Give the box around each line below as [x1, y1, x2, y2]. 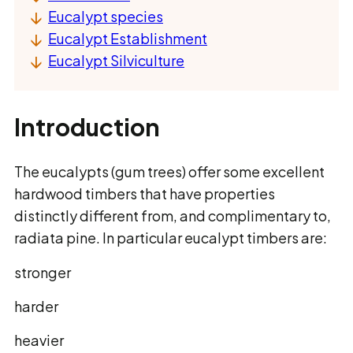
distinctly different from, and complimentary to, [14, 206, 331, 225]
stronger [14, 263, 71, 281]
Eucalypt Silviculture [48, 51, 184, 69]
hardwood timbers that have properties [14, 184, 275, 203]
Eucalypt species [48, 7, 163, 25]
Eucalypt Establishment [48, 29, 207, 47]
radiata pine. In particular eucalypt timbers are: [14, 229, 327, 247]
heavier [14, 331, 66, 349]
